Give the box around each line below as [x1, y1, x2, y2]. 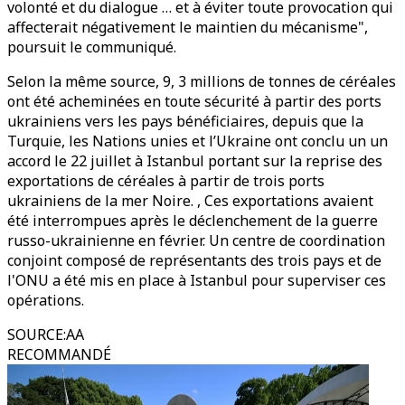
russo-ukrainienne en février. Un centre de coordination [7, 231, 385, 250]
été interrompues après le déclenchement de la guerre [7, 211, 378, 231]
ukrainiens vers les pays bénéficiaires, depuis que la [7, 111, 363, 131]
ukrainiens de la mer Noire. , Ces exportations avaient [7, 191, 373, 211]
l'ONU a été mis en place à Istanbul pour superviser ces [7, 270, 386, 290]
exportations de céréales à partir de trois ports [7, 171, 325, 191]
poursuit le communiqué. [7, 37, 176, 57]
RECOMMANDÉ [7, 344, 111, 364]
